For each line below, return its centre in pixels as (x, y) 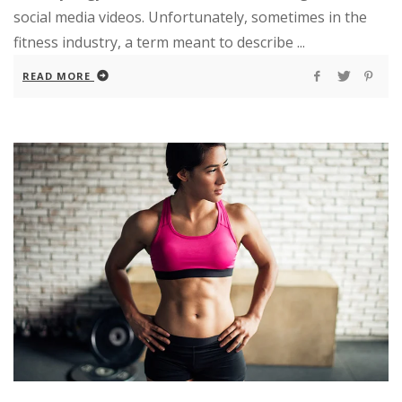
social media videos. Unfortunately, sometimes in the (190, 17)
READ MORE (57, 75)
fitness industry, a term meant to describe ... (159, 42)
